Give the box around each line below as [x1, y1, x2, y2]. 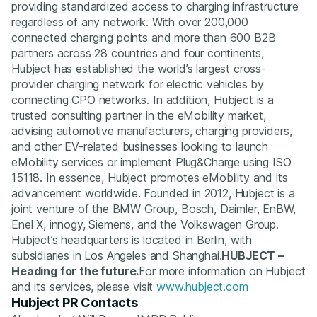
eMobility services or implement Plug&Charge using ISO [11, 155, 292, 170]
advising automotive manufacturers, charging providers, [11, 124, 292, 139]
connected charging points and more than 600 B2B [11, 30, 276, 45]
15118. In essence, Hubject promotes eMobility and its [11, 171, 288, 185]
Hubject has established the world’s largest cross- [11, 62, 266, 76]
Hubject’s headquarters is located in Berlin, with [11, 233, 253, 248]
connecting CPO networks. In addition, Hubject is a [11, 93, 274, 108]
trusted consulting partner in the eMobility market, [11, 108, 266, 123]
